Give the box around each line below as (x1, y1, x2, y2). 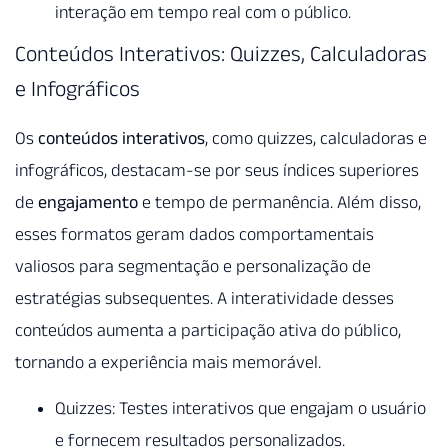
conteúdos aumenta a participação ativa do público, (15, 319, 401, 340)
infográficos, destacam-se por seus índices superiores (15, 159, 419, 180)
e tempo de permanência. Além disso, (138, 191, 421, 212)
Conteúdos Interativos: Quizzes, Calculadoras (15, 40, 427, 65)
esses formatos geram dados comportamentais (15, 223, 374, 244)
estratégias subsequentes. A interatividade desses (15, 287, 394, 308)
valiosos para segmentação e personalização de (15, 255, 371, 276)
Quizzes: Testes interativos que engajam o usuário (55, 398, 426, 419)
